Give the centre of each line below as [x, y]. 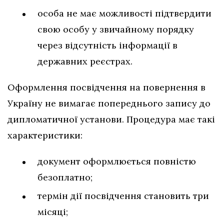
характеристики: [45, 135]
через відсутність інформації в [107, 45]
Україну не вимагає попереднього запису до [109, 103]
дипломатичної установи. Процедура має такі [111, 119]
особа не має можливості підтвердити [124, 13]
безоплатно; [65, 177]
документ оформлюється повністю [117, 161]
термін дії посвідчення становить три [123, 195]
